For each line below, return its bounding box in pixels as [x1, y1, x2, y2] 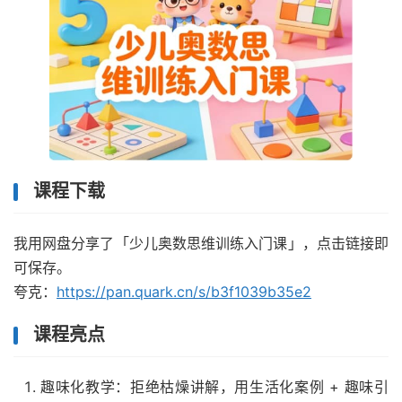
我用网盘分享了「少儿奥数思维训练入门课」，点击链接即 [13, 234, 389, 253]
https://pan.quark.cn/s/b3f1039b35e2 [57, 283, 311, 301]
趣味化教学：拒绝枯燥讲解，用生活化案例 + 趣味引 [40, 378, 389, 397]
